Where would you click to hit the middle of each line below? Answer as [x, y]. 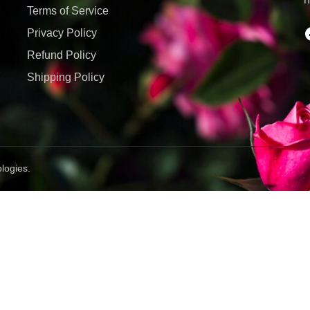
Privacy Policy [62, 33]
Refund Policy [61, 55]
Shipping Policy [65, 77]
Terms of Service [67, 11]
